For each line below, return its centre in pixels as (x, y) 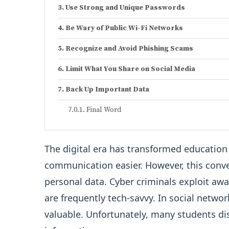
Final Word (104, 110)
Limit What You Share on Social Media (130, 69)
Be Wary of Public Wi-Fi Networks (124, 28)
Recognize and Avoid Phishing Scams (129, 48)
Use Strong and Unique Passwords (125, 7)
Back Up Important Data (107, 89)
